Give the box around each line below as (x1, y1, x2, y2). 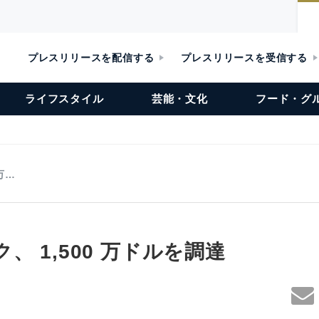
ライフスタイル (25, 93, 104, 105)
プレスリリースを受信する (181, 51, 308, 63)
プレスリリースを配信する (27, 51, 155, 63)
